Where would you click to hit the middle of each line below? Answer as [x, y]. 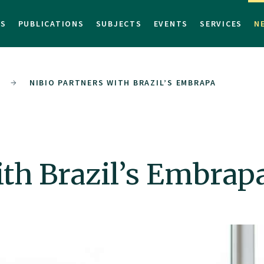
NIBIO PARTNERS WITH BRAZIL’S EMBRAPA [123, 82]
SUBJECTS [119, 24]
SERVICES [221, 24]
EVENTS [171, 24]
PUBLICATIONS [51, 24]
